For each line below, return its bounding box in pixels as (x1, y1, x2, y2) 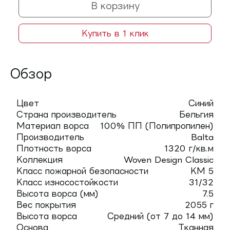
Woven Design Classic (124, 155, 214, 164)
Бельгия (179, 110, 214, 119)
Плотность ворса (16, 144, 91, 153)
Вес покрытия (16, 200, 76, 209)
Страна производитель (16, 110, 117, 119)
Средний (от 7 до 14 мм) (107, 212, 214, 221)
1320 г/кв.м (164, 144, 214, 153)
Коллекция (16, 155, 63, 164)
